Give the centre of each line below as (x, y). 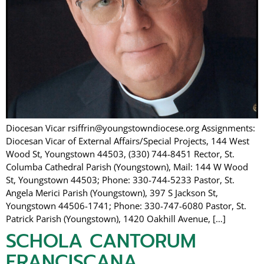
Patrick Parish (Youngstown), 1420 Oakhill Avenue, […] (116, 219)
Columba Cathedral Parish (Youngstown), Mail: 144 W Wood (127, 167)
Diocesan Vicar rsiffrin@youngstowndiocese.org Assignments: (131, 128)
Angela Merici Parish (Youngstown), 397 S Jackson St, (112, 193)
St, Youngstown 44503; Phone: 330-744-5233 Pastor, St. (120, 180)
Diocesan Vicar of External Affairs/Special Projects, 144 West (128, 141)
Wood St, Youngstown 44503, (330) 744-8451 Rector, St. (120, 154)
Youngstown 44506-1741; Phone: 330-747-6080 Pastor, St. (126, 206)
